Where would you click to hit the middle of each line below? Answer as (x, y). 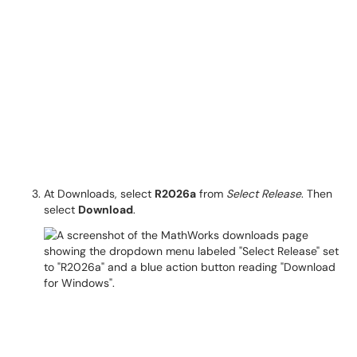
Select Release (264, 194)
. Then (317, 194)
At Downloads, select (99, 194)
